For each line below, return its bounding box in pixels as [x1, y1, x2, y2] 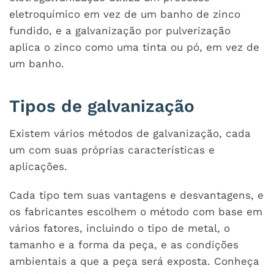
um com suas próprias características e [9, 143, 215, 156]
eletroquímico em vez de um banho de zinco [9, 7, 240, 20]
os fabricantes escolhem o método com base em [9, 205, 262, 218]
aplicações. [9, 160, 67, 172]
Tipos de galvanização [9, 95, 194, 116]
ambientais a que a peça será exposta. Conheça [9, 254, 259, 267]
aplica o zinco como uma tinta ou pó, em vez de [9, 40, 259, 53]
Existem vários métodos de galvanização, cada [9, 127, 251, 139]
